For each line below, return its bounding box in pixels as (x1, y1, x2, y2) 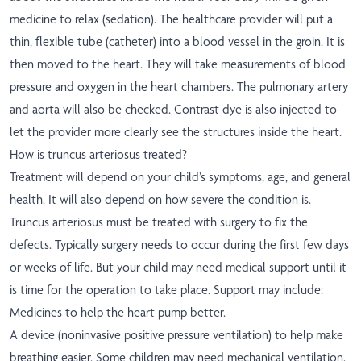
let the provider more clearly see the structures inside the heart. (10, 124, 342, 140)
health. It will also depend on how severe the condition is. (10, 192, 311, 208)
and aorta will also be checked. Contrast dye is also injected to (10, 102, 337, 118)
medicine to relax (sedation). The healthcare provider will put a (10, 11, 333, 27)
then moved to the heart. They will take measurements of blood (10, 56, 346, 73)
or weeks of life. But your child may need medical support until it (10, 259, 346, 276)
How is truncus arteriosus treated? (10, 147, 187, 163)
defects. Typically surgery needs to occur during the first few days (10, 237, 349, 253)
